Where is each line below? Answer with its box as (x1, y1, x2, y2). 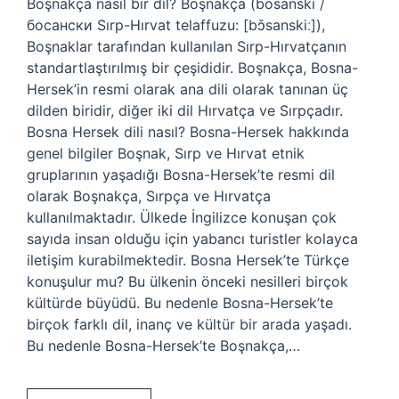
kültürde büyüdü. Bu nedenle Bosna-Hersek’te (27, 294, 333, 312)
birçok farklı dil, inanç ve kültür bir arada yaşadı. (27, 315, 352, 333)
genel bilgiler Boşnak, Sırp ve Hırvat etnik (27, 144, 305, 162)
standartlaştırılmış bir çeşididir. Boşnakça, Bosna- (27, 59, 358, 77)
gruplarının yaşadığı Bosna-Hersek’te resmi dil (27, 166, 335, 183)
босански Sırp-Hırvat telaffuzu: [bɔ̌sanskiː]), (27, 16, 325, 34)
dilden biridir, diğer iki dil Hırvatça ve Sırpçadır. (27, 102, 343, 119)
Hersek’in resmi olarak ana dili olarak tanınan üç (27, 80, 348, 98)
